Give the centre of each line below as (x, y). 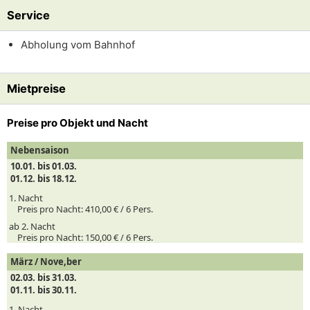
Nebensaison (40, 150)
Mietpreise (36, 89)
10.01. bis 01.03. (44, 166)
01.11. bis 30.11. (44, 290)
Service (28, 15)
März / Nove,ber (46, 262)
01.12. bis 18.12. (44, 179)
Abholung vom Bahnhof (78, 45)
